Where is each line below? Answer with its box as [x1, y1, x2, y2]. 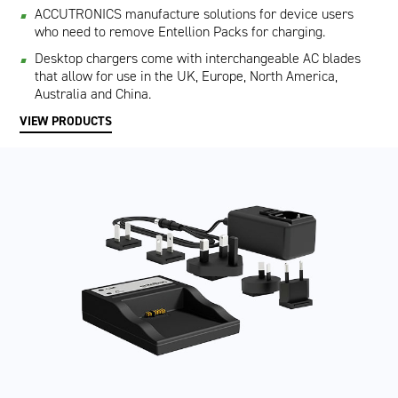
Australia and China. [35, 84, 152, 103]
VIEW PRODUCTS [20, 113, 113, 130]
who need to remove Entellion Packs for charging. [35, 22, 326, 41]
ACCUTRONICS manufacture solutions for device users [35, 4, 354, 23]
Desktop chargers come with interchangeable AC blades [35, 49, 362, 68]
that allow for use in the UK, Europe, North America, [35, 67, 338, 85]
